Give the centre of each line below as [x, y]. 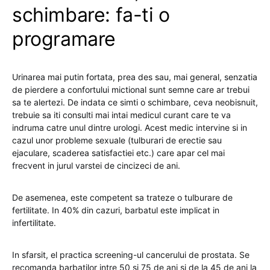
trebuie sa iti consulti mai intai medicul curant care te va [121, 115]
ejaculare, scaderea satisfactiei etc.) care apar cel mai [118, 153]
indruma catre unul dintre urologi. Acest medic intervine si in [130, 127]
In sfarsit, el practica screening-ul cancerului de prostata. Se [131, 255]
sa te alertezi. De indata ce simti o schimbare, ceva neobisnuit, [135, 102]
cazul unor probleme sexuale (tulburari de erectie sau [117, 140]
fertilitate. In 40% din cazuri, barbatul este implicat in [116, 210]
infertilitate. [34, 223]
